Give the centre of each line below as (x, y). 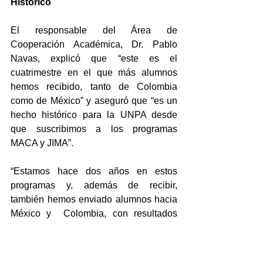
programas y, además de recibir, (94, 185)
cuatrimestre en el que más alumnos (94, 72)
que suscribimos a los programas (94, 129)
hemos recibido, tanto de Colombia (94, 86)
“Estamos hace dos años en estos (94, 171)
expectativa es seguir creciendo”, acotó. (93, 241)
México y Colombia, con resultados (94, 213)
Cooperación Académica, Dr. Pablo (94, 44)
